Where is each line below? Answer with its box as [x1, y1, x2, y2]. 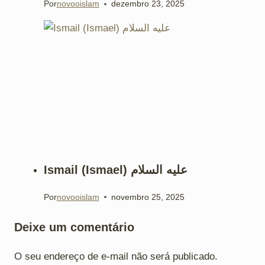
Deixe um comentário [14, 221, 134, 234]
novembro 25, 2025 [111, 192, 185, 202]
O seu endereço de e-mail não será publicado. [14, 250, 218, 262]
